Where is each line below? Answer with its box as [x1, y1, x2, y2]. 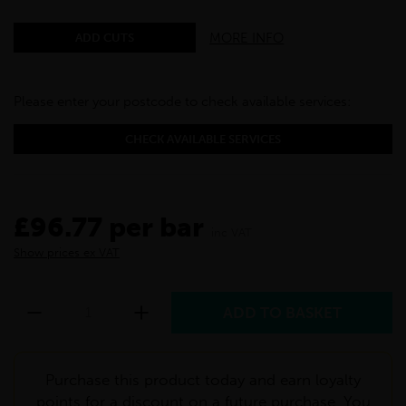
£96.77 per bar [14, 211, 204, 245]
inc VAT [211, 226, 252, 240]
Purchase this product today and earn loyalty [45, 371, 361, 390]
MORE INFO [209, 29, 285, 46]
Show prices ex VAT [14, 246, 120, 260]
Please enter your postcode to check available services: [14, 93, 351, 111]
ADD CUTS [75, 31, 135, 45]
